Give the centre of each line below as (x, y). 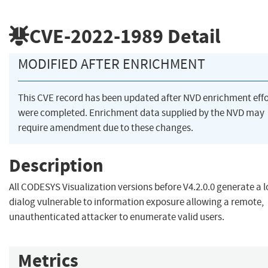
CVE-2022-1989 (96, 36)
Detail (192, 36)
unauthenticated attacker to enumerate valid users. (117, 217)
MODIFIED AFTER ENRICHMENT (112, 64)
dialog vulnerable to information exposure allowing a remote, (136, 202)
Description (56, 165)
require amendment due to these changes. (106, 128)
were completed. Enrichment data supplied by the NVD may (141, 113)
